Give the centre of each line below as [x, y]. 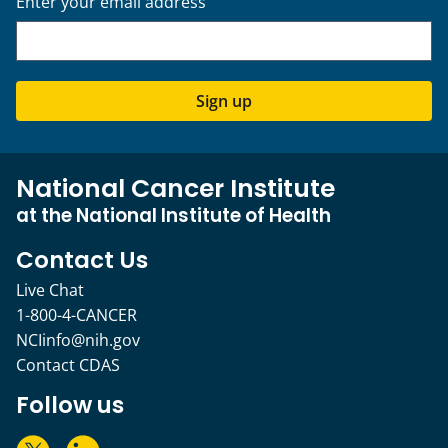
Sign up [224, 101]
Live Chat [50, 290]
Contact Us [82, 260]
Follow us [70, 405]
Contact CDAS [68, 365]
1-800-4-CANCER [76, 315]
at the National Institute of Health [173, 216]
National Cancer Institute [175, 189]
